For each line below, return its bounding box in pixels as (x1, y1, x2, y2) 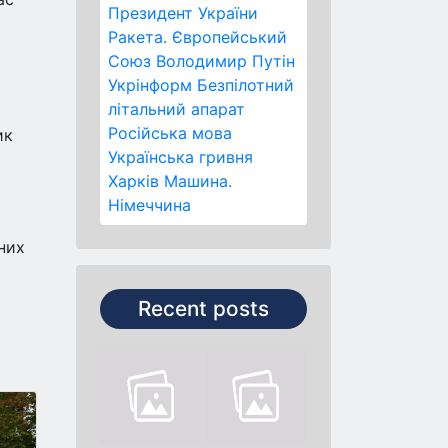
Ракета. (108, 27, 167, 47)
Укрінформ (108, 75, 192, 95)
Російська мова (108, 123, 232, 143)
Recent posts (138, 296, 269, 321)
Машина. (164, 171, 232, 191)
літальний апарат (108, 99, 245, 119)
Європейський (172, 27, 287, 47)
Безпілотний (197, 75, 294, 95)
